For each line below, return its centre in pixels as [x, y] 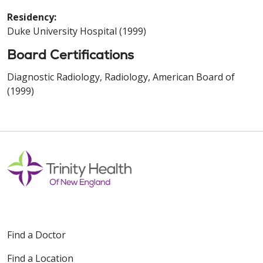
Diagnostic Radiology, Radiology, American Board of [121, 77]
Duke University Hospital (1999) [77, 31]
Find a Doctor [36, 235]
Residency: [32, 17]
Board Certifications [70, 55]
